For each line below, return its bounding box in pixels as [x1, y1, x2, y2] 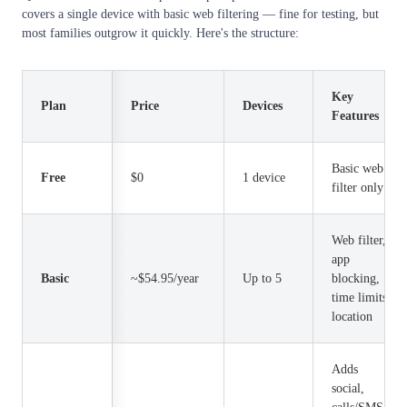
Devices [243, 98, 283, 113]
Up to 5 [243, 271, 282, 285]
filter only [332, 180, 383, 194]
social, [332, 381, 364, 395]
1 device [243, 170, 285, 184]
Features [332, 108, 379, 123]
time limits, [332, 290, 391, 304]
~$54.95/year [131, 271, 199, 285]
